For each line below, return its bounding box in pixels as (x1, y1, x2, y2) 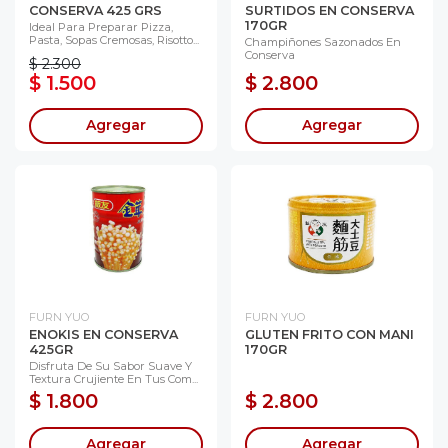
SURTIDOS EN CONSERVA (245, 2, 414, 18)
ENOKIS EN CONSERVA (29, 327, 178, 343)
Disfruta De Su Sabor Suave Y (29, 359, 192, 374)
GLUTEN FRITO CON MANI (245, 327, 414, 343)
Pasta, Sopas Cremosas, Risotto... (29, 32, 199, 47)
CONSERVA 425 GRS (29, 2, 162, 18)
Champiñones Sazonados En (245, 34, 401, 49)
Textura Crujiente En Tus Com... (29, 372, 198, 387)
